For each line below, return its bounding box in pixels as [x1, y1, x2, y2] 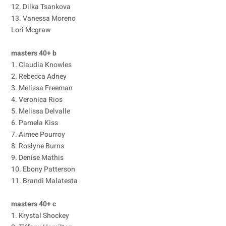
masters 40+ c [11, 199, 56, 209]
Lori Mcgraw [11, 25, 51, 35]
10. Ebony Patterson [11, 164, 76, 175]
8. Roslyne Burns [11, 141, 65, 151]
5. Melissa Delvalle [11, 106, 71, 117]
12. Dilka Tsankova [11, 2, 71, 12]
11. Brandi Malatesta [11, 176, 78, 186]
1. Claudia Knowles [11, 60, 72, 70]
